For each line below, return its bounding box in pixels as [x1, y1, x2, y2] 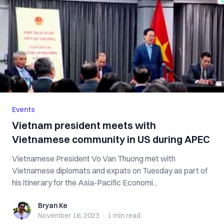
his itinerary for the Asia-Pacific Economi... [12, 177, 157, 187]
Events [12, 105, 35, 114]
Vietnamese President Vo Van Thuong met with [12, 153, 175, 163]
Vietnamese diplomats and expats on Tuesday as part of [12, 165, 207, 175]
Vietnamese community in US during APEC [12, 133, 210, 145]
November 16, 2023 [38, 211, 99, 220]
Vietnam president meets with [12, 119, 156, 131]
